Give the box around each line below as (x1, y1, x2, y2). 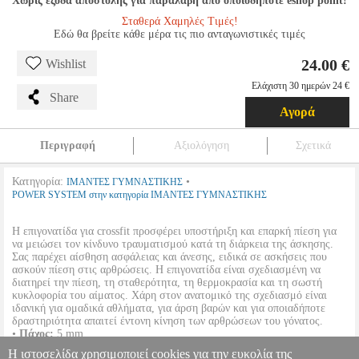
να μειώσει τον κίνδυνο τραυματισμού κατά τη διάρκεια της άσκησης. (12, 238, 333, 250)
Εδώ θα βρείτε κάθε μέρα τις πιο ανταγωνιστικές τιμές (54, 28, 305, 40)
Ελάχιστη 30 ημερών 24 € (252, 80, 349, 91)
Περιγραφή (39, 139, 95, 151)
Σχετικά (296, 139, 331, 151)
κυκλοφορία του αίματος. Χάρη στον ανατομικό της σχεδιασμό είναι (12, 289, 327, 301)
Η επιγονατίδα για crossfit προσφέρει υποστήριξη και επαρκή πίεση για (12, 225, 337, 237)
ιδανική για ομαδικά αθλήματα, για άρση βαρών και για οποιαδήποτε (12, 302, 325, 314)
